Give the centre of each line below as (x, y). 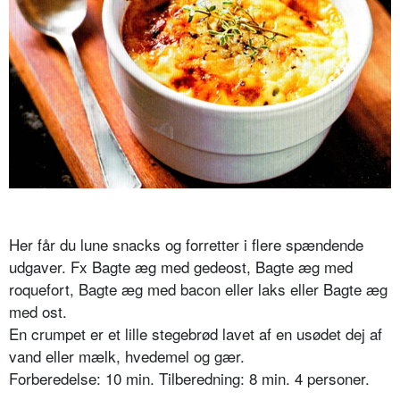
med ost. (38, 311)
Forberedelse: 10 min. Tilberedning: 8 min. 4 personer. (189, 378)
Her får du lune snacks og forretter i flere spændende (186, 244)
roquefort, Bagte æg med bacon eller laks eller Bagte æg (198, 288)
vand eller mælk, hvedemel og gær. (127, 355)
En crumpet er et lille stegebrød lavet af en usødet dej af (196, 333)
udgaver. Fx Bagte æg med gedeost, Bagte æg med (181, 266)
